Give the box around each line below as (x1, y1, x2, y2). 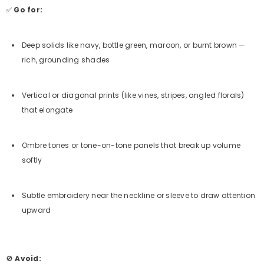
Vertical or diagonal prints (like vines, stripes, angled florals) (22, 90, 245, 100)
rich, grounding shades (22, 55, 110, 65)
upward (22, 205, 51, 215)
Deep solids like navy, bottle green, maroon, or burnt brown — (22, 40, 246, 50)
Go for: (14, 5, 43, 15)
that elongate (22, 105, 73, 115)
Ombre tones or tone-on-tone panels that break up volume (22, 140, 241, 150)
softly (22, 155, 42, 165)
